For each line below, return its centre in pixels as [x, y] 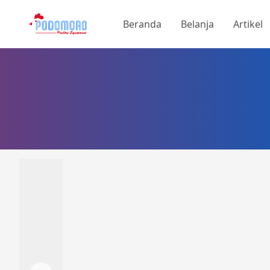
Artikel [248, 24]
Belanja [197, 24]
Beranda [142, 24]
